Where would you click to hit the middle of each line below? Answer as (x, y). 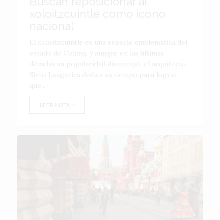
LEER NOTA (56, 105)
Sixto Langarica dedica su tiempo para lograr (103, 75)
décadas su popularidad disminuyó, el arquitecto (108, 64)
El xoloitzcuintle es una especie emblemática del (108, 42)
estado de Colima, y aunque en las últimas (97, 53)
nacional (52, 26)
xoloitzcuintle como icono (97, 14)
